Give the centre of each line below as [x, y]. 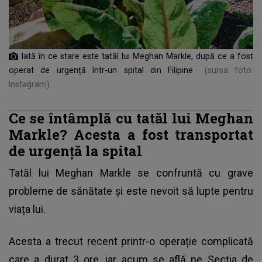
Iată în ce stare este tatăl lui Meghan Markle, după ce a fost [137, 56]
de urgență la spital [75, 150]
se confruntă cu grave [192, 173]
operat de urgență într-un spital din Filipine [104, 70]
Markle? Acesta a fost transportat [131, 134]
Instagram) [29, 84]
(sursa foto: [229, 70]
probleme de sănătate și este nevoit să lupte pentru [131, 191]
